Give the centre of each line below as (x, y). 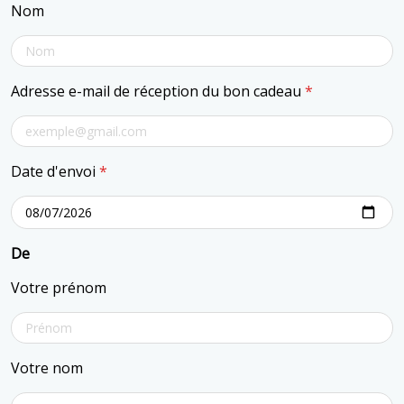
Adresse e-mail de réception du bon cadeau (158, 92)
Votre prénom (59, 288)
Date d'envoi (55, 172)
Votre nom (47, 368)
